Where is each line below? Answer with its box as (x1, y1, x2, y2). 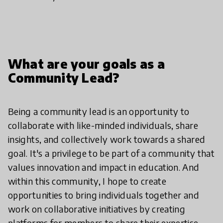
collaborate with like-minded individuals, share (8, 119, 198, 131)
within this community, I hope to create (8, 175, 167, 187)
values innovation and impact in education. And (8, 161, 200, 173)
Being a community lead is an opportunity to (8, 106, 190, 117)
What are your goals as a (8, 56, 165, 71)
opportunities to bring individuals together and (8, 189, 199, 201)
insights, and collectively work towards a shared (8, 133, 206, 145)
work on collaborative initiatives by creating (8, 203, 186, 215)
